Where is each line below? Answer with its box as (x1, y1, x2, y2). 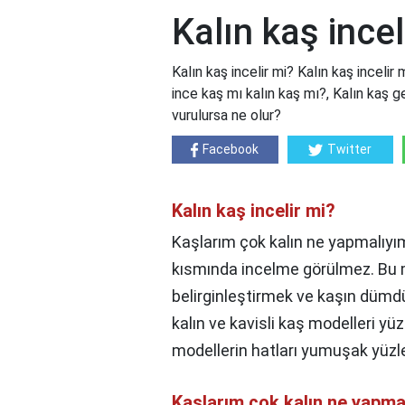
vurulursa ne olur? (172, 107, 281, 125)
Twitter (327, 142, 372, 157)
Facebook (202, 142, 259, 157)
